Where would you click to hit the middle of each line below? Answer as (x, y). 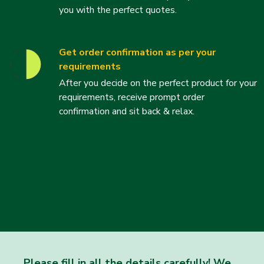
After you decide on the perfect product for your (158, 83)
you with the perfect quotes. (118, 10)
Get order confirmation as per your (137, 52)
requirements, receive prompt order (132, 97)
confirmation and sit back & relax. (127, 111)
